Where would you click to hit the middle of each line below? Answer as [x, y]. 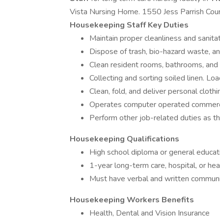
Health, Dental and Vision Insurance [150, 213]
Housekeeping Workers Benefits [132, 200]
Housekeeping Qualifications [124, 139]
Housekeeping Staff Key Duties [129, 25]
